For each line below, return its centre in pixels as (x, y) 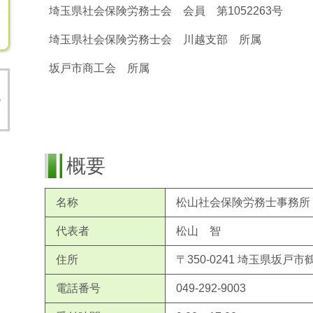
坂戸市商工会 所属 (99, 68)
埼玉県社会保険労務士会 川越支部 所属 (155, 40)
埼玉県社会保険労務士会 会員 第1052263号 (166, 11)
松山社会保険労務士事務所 (243, 202)
